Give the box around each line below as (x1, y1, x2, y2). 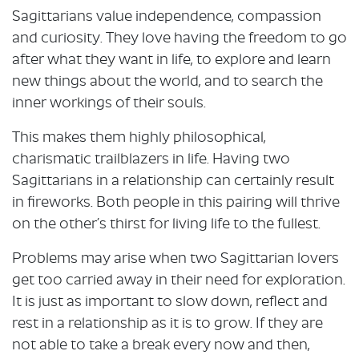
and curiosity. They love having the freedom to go (12, 29, 347, 48)
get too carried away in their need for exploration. (12, 271, 345, 290)
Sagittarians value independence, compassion (12, 7, 321, 26)
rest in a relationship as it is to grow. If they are (12, 314, 323, 333)
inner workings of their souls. (12, 94, 206, 113)
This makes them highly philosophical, (12, 128, 266, 147)
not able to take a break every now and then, (12, 336, 310, 355)
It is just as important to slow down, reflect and (12, 292, 328, 312)
